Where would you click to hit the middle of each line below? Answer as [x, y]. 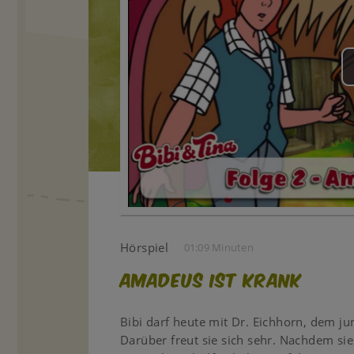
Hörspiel [145, 247]
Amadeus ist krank [211, 279]
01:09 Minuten [218, 247]
